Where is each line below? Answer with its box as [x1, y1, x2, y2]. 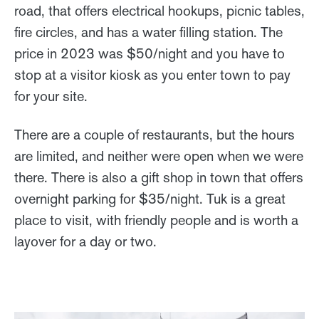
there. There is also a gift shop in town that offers [14, 168, 303, 186]
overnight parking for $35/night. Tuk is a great [14, 189, 286, 207]
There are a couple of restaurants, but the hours [14, 125, 295, 143]
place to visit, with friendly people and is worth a [14, 211, 298, 229]
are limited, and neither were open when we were [14, 147, 303, 164]
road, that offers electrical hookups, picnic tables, [14, 1, 305, 19]
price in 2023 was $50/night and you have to [14, 44, 285, 62]
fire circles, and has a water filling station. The [14, 23, 283, 41]
